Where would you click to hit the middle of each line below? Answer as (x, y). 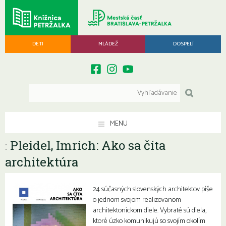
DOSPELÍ (183, 44)
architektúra (42, 162)
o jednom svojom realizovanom (137, 200)
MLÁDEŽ (108, 44)
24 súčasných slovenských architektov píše (153, 190)
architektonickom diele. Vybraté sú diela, (150, 211)
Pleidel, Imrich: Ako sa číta (86, 145)
